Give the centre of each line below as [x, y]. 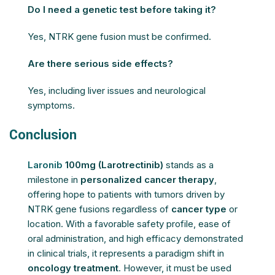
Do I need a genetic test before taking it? [122, 10]
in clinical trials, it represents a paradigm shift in [126, 253]
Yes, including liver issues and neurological [117, 91]
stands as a [188, 165]
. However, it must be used [175, 268]
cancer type [199, 209]
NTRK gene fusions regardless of [99, 209]
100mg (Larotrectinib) [113, 165]
